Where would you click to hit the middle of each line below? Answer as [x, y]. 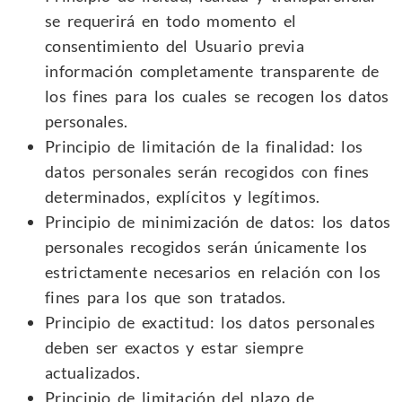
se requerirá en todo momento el [171, 20]
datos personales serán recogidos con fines [207, 171]
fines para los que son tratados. [166, 297]
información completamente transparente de [212, 70]
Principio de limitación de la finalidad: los [204, 146]
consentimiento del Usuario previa [175, 45]
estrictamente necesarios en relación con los [213, 271]
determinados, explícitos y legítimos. [183, 196]
